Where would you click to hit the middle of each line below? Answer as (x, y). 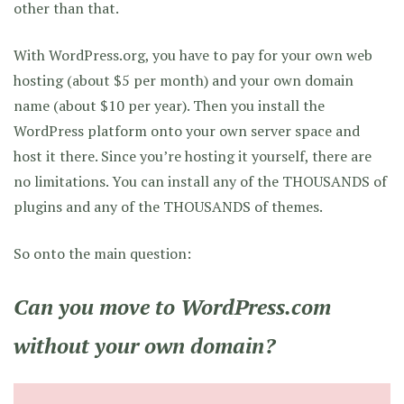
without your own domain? (144, 345)
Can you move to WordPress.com (172, 306)
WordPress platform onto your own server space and (187, 130)
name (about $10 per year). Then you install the (169, 105)
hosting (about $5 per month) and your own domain (184, 80)
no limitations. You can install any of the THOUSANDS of (200, 181)
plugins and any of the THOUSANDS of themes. (168, 206)
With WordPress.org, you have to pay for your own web (193, 55)
